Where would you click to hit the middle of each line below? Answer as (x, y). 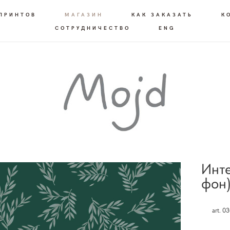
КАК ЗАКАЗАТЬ (162, 14)
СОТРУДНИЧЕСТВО (92, 28)
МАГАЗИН (84, 14)
